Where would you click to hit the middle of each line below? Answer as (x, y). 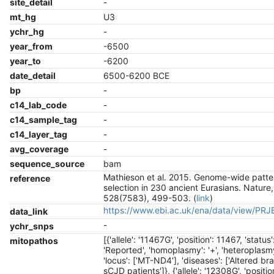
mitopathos (34, 240)
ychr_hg (27, 31)
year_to (26, 61)
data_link (29, 211)
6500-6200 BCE (137, 75)
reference (30, 178)
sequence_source (47, 163)
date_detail (33, 75)
